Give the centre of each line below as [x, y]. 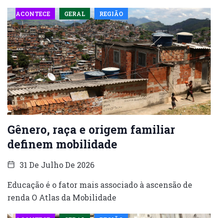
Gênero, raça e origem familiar [91, 129]
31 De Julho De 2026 [56, 164]
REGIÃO [111, 13]
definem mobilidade [62, 144]
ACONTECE [33, 13]
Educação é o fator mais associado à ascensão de [100, 184]
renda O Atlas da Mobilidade [62, 197]
